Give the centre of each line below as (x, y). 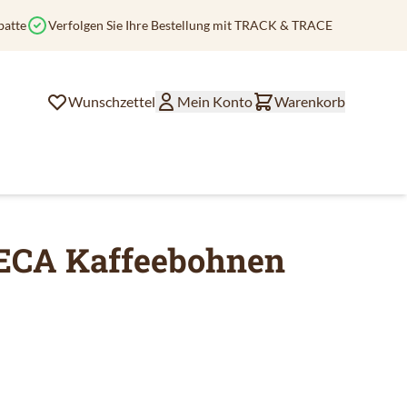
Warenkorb (310, 101)
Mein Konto (215, 101)
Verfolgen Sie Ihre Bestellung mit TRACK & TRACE (190, 25)
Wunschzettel (112, 101)
